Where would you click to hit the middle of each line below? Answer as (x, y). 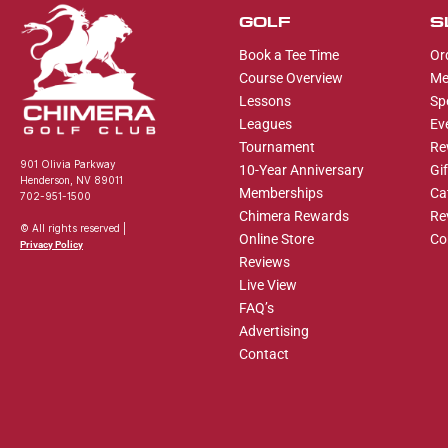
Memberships (280, 193)
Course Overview (290, 78)
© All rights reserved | (73, 228)
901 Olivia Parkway (68, 164)
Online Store (276, 239)
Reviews (264, 262)
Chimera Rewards (293, 216)
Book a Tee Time (288, 55)
